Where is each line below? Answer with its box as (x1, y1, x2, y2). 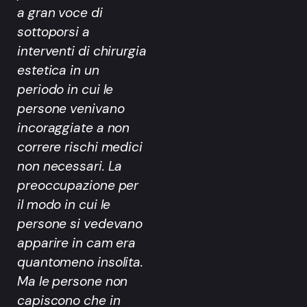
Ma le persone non (17, 272, 128, 290)
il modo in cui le (17, 195, 111, 213)
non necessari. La (17, 157, 123, 175)
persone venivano (17, 99, 125, 117)
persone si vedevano (17, 214, 143, 232)
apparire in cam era (17, 234, 136, 251)
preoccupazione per (17, 176, 139, 194)
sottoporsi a (17, 23, 90, 40)
